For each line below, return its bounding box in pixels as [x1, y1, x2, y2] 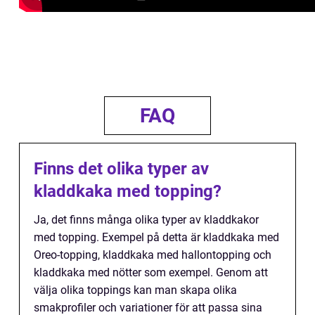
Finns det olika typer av [34, 158, 209, 179]
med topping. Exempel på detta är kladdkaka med [34, 230, 279, 244]
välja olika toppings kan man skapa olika [34, 283, 237, 297]
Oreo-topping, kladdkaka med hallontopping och [34, 247, 271, 262]
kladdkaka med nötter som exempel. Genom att [34, 265, 268, 279]
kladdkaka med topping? [34, 181, 221, 201]
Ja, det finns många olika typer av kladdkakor [34, 212, 259, 226]
